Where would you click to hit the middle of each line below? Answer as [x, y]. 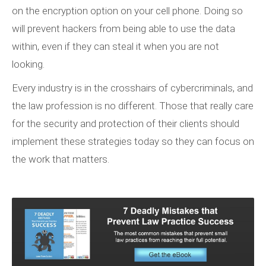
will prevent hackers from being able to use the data [123, 29]
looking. [29, 64]
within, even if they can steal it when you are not [115, 47]
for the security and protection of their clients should [126, 124]
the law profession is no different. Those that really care [133, 106]
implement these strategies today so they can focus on [133, 142]
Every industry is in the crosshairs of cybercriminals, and [132, 88]
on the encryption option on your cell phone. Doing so [127, 11]
